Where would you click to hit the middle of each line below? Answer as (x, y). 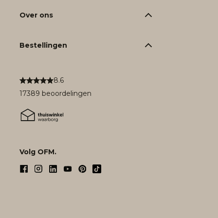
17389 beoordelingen (55, 94)
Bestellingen (43, 45)
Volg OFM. (38, 152)
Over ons (36, 15)
